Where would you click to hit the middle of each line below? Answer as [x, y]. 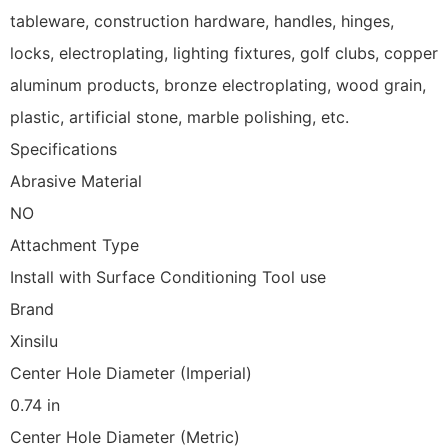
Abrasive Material [76, 181]
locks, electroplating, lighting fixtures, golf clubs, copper [224, 53]
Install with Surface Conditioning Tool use [168, 277]
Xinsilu [34, 341]
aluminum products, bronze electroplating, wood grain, [218, 85]
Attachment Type [74, 245]
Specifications [63, 149]
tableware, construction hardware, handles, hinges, [202, 21]
